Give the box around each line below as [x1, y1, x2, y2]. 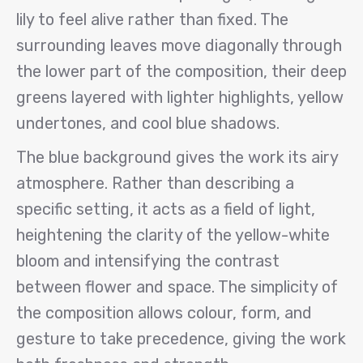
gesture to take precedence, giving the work [16, 329, 346, 348]
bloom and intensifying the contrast [16, 251, 280, 271]
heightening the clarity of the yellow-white [16, 225, 330, 245]
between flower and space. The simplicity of [16, 277, 338, 297]
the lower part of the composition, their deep [16, 62, 347, 81]
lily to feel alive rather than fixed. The [16, 10, 288, 29]
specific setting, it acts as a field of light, [16, 199, 315, 219]
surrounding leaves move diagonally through [16, 36, 342, 55]
